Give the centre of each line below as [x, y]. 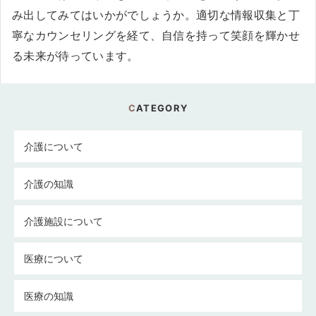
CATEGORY [162, 108]
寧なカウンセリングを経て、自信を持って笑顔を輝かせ [156, 35]
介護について [54, 146]
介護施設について [63, 221]
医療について [54, 259]
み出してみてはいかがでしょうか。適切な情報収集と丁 [156, 15]
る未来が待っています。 [75, 56]
